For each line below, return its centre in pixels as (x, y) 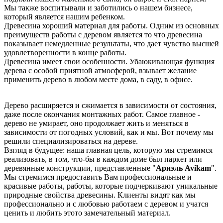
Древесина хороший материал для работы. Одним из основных (111, 26)
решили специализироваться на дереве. (71, 141)
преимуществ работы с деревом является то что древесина (103, 35)
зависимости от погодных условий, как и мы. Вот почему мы (109, 132)
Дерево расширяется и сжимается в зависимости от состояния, (110, 106)
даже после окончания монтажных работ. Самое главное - (102, 114)
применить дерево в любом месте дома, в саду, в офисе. (98, 80)
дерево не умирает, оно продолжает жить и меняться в (96, 123)
